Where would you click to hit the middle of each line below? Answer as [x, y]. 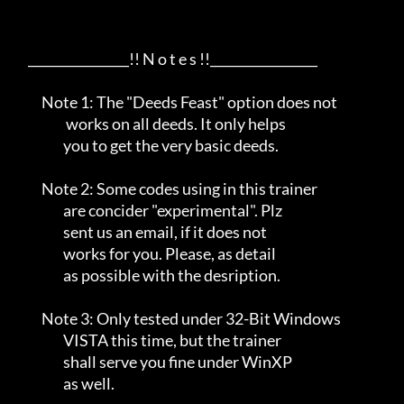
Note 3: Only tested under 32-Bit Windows [28, 318]
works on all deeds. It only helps [40, 124]
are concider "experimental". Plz [39, 210]
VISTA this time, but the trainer [39, 340]
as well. [39, 383]
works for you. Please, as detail [39, 253]
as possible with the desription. [39, 275]
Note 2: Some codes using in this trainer [28, 188]
